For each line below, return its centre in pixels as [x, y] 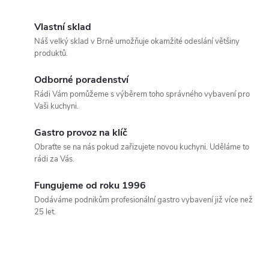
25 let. [45, 212]
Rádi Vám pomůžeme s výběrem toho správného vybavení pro [142, 95]
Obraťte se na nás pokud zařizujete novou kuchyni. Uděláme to [142, 147]
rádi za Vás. [54, 159]
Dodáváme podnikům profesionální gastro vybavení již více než [144, 200]
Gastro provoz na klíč [81, 133]
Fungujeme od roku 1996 [90, 186]
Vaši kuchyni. [56, 107]
